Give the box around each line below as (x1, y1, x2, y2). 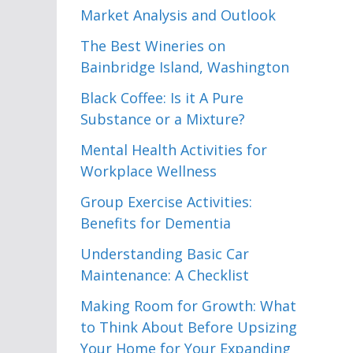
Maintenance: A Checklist (80, 266, 249, 284)
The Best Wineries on (80, 36, 225, 55)
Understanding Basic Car (80, 244, 249, 263)
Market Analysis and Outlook (80, 6, 276, 24)
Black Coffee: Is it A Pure (80, 88, 243, 107)
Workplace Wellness (80, 162, 217, 180)
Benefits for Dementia (80, 214, 231, 232)
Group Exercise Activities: (80, 192, 252, 211)
